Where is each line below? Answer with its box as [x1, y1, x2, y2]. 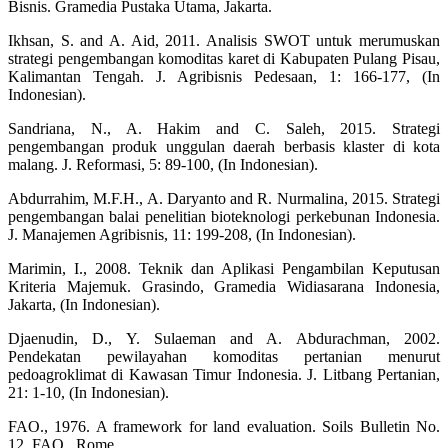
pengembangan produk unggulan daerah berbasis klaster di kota [8, 138, 440, 156]
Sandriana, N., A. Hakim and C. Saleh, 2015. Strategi [8, 120, 440, 138]
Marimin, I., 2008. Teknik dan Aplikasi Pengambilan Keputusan [8, 260, 440, 278]
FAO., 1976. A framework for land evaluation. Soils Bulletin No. [8, 418, 440, 436]
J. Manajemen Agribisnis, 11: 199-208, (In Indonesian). [8, 226, 356, 244]
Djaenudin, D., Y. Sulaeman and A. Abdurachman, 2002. [8, 330, 440, 348]
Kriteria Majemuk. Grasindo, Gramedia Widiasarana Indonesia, [8, 278, 440, 296]
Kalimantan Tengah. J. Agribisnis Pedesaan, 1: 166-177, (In [8, 68, 440, 86]
